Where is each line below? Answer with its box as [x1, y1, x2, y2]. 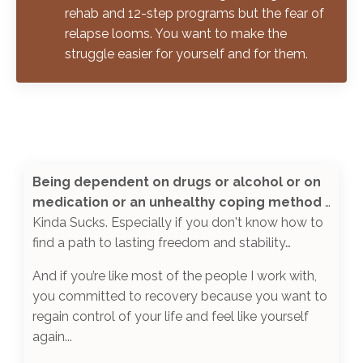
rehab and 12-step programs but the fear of [65, 5, 324, 21]
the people [182, 267, 247, 284]
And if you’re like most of [32, 267, 182, 284]
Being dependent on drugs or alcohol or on [32, 173, 321, 190]
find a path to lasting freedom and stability [32, 234, 285, 250]
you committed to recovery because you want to [32, 288, 327, 304]
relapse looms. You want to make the [65, 25, 287, 41]
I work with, [247, 267, 317, 284]
